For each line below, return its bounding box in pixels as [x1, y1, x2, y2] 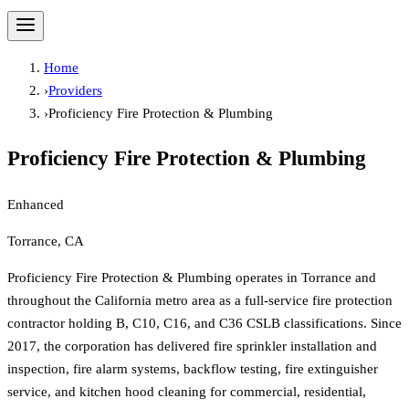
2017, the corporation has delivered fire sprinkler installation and [7, 338, 377, 353]
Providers [48, 82, 102, 98]
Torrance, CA [7, 233, 84, 248]
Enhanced [7, 196, 64, 212]
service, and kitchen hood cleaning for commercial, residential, [7, 383, 366, 399]
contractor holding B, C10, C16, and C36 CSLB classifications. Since [7, 315, 402, 330]
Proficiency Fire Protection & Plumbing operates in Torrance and [7, 269, 376, 285]
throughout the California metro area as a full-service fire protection [7, 292, 393, 308]
